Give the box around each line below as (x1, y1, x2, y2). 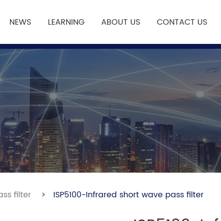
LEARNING (48, 15, 84, 29)
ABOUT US (101, 15, 140, 29)
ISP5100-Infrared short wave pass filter (53, 188, 204, 201)
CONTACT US (157, 15, 207, 29)
